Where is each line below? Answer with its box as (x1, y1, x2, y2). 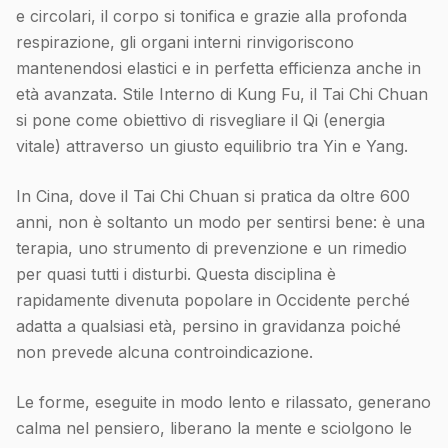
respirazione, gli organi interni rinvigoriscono (16, 32, 354, 53)
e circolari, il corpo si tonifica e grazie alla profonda (16, 6, 407, 27)
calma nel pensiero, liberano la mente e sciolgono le (16, 418, 412, 439)
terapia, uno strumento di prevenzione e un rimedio (16, 238, 407, 259)
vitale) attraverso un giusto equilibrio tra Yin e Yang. (16, 136, 408, 157)
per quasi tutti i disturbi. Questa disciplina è (16, 264, 336, 285)
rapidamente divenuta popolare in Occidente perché (16, 290, 410, 311)
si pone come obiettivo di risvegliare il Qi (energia (16, 110, 385, 131)
